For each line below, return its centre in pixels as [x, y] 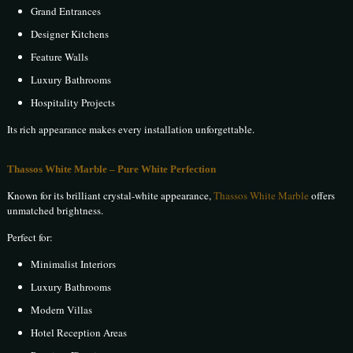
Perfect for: [30, 238]
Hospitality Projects [73, 103]
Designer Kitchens [70, 34]
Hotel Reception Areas [79, 333]
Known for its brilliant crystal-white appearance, [111, 196]
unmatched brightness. [56, 211]
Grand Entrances [66, 11]
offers [322, 196]
